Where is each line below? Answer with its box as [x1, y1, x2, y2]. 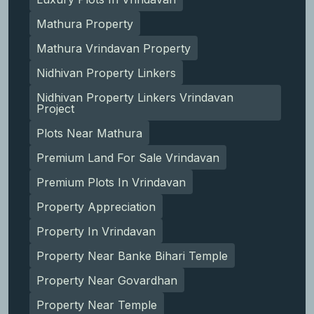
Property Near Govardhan [36, 273, 177, 287]
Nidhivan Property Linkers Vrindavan [36, 90, 233, 104]
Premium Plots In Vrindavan [36, 175, 186, 189]
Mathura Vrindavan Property [36, 41, 191, 55]
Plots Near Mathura [36, 125, 142, 140]
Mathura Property [36, 16, 133, 31]
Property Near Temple [36, 297, 157, 312]
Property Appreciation [36, 199, 156, 214]
